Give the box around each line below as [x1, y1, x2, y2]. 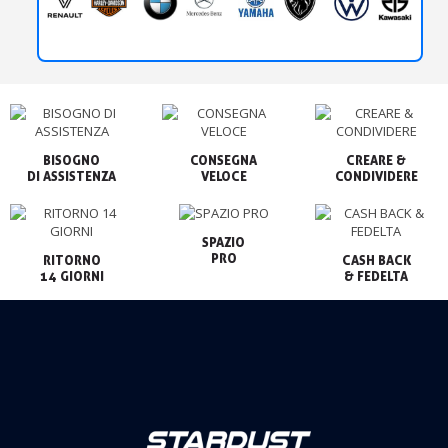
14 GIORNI [39, 268, 104, 285]
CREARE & [346, 152, 407, 169]
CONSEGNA [190, 152, 258, 169]
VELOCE [200, 168, 247, 185]
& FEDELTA [344, 268, 409, 285]
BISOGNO [43, 152, 101, 169]
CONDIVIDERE [334, 168, 418, 185]
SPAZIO [202, 234, 246, 251]
